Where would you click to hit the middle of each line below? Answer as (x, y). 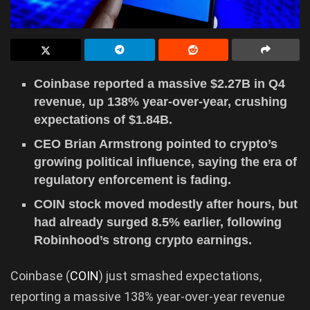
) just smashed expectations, (180, 275)
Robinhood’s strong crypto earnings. (143, 240)
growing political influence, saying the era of (166, 162)
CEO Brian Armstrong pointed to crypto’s (156, 144)
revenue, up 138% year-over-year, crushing (161, 101)
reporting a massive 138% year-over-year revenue (148, 296)
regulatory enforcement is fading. (133, 180)
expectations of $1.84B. (103, 119)
